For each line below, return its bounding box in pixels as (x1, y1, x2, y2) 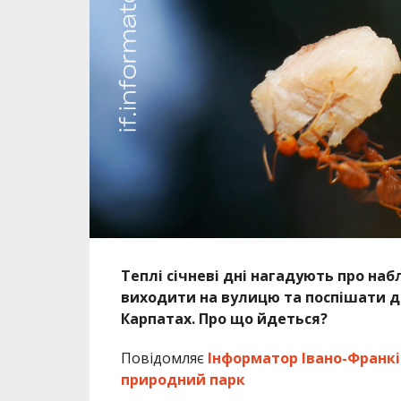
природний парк (120, 369, 249, 389)
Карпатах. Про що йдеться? (120, 308, 328, 328)
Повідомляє (120, 347, 208, 368)
